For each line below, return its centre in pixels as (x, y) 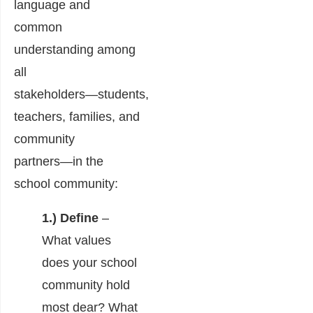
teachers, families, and (77, 116)
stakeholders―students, (81, 94)
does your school (89, 262)
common (38, 27)
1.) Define (70, 218)
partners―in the (59, 161)
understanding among (75, 49)
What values (77, 240)
